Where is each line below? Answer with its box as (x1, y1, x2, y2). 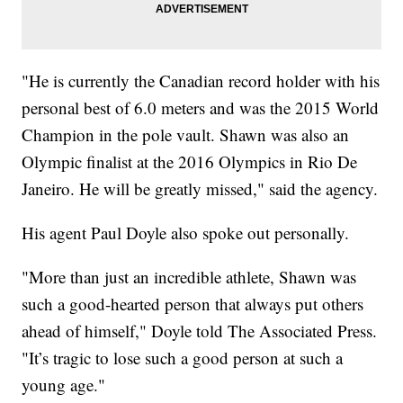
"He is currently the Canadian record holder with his (22, 69, 381, 93)
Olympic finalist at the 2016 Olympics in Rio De (22, 150, 358, 174)
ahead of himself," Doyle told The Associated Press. (22, 319, 378, 343)
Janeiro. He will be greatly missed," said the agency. (22, 177, 379, 201)
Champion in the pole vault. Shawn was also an (22, 123, 350, 147)
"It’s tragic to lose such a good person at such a (22, 346, 344, 370)
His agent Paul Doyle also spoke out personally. (22, 221, 350, 245)
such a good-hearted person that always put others (22, 292, 364, 316)
